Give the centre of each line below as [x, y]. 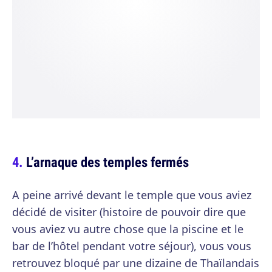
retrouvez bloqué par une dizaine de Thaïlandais [136, 263]
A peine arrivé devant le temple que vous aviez [132, 195]
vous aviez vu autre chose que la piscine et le [128, 229]
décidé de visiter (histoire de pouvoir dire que [129, 212]
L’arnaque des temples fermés [107, 162]
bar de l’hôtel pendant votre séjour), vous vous [132, 246]
